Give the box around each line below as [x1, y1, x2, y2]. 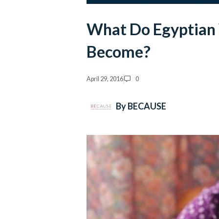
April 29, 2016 [87, 75, 123, 83]
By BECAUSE [116, 100, 166, 111]
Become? [87, 42, 151, 62]
